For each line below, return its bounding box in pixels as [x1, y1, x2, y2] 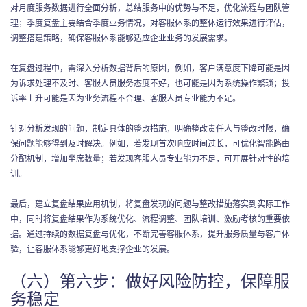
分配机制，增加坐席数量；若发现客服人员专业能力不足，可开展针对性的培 [10, 151, 290, 164]
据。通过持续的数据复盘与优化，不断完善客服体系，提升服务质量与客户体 [10, 227, 290, 239]
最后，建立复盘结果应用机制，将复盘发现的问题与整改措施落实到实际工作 [10, 197, 290, 209]
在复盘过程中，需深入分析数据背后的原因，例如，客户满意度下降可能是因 [10, 61, 290, 73]
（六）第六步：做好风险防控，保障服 [10, 267, 290, 292]
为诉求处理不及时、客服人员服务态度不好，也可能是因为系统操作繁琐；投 [10, 76, 290, 88]
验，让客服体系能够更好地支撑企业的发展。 [10, 242, 175, 254]
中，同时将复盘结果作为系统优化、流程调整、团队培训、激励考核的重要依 [10, 212, 290, 224]
